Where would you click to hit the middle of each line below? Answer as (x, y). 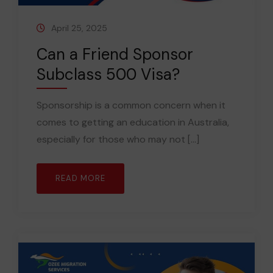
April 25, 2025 (79, 28)
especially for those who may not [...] (118, 139)
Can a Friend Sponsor (115, 54)
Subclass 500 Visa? (108, 74)
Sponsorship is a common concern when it (131, 105)
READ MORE (80, 178)
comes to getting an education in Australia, (133, 122)
